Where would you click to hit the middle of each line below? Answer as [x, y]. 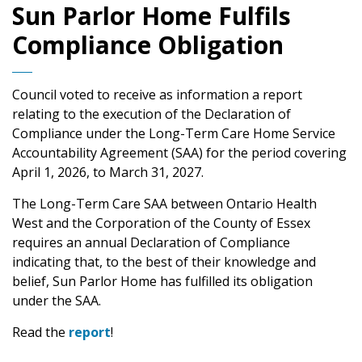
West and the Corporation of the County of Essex [161, 223]
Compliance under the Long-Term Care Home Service [174, 133]
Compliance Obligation [148, 44]
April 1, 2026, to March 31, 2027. [108, 172]
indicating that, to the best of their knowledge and [164, 261]
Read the [40, 332]
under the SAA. [57, 300]
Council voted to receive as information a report [157, 94]
